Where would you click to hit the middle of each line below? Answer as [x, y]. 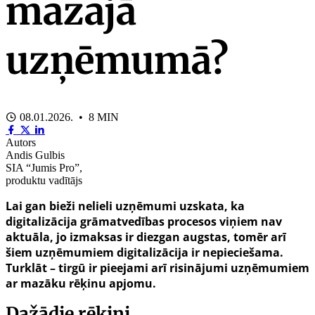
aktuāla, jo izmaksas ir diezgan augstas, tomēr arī [146, 237]
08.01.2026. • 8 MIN [68, 117]
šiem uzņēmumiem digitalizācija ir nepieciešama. [144, 252]
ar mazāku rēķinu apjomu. [81, 283]
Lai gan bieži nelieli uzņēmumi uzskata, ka [125, 206]
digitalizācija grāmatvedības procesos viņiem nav [144, 221]
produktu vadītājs [44, 180]
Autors [21, 142]
